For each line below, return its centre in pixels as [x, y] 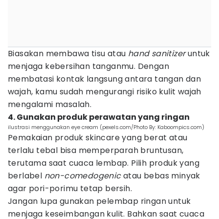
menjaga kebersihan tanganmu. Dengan [88, 66]
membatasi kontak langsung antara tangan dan [105, 79]
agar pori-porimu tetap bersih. [70, 188]
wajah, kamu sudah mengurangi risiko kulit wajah [105, 92]
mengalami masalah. [50, 104]
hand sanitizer [157, 54]
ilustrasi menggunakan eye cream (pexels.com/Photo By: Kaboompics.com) [106, 127]
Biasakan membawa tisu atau [68, 54]
